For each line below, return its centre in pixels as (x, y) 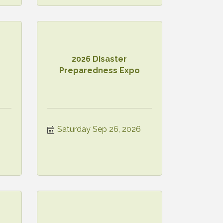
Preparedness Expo (99, 70)
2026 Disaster (100, 59)
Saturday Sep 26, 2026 (99, 129)
